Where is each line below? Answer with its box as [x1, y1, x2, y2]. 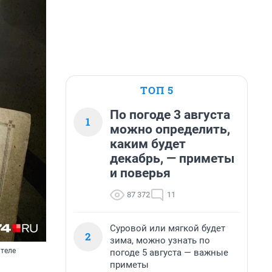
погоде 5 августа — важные [110, 247, 228, 258]
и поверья [110, 166, 171, 180]
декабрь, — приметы [110, 151, 234, 166]
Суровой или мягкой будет [110, 223, 225, 234]
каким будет [110, 137, 186, 151]
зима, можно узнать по [110, 235, 210, 246]
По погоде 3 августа [110, 107, 230, 122]
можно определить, [110, 122, 230, 137]
